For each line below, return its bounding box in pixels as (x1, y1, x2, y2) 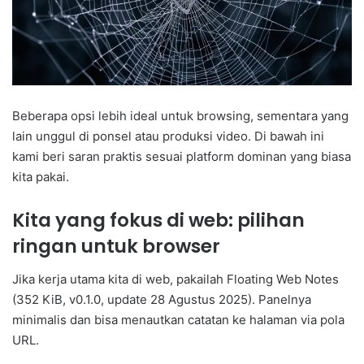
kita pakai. (12, 169, 69, 185)
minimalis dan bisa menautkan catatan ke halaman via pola (12, 311, 344, 327)
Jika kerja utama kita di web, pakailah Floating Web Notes (12, 271, 339, 287)
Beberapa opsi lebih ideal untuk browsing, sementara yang (12, 108, 349, 124)
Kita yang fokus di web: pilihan (12, 207, 305, 234)
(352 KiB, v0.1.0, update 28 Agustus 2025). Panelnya (12, 291, 311, 307)
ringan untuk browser (12, 233, 220, 260)
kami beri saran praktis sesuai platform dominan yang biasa (12, 149, 351, 165)
